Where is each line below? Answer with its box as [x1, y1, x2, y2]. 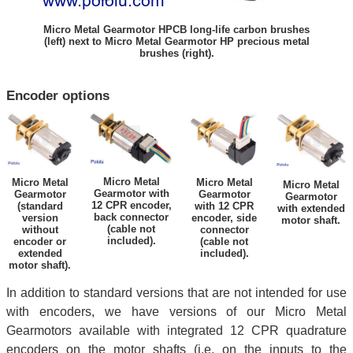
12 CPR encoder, [91, 199, 172, 211]
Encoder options [6, 87, 110, 103]
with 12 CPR [195, 199, 254, 212]
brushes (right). [139, 46, 214, 59]
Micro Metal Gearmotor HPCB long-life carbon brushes [43, 23, 310, 35]
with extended [277, 202, 345, 214]
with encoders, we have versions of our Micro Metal [6, 304, 347, 318]
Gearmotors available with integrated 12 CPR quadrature [6, 323, 347, 337]
